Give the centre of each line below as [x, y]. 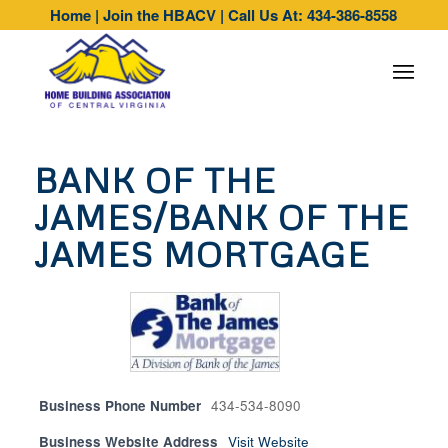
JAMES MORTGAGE [201, 254]
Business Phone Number [119, 405]
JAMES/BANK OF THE [221, 217]
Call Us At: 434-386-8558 [313, 15]
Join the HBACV [160, 15]
